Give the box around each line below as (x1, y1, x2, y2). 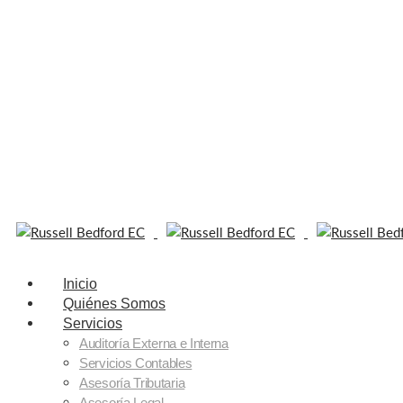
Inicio (63, 276, 97, 291)
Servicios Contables (79, 355, 193, 371)
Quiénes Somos (63, 296, 166, 311)
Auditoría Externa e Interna (79, 336, 228, 351)
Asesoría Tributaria (79, 375, 185, 390)
